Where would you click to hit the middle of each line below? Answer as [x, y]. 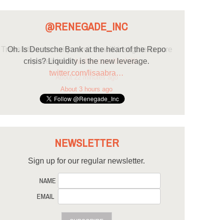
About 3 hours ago [86, 89]
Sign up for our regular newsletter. [86, 161]
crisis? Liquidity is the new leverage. [86, 61]
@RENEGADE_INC [86, 27]
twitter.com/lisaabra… [86, 73]
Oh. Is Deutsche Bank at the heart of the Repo [86, 50]
